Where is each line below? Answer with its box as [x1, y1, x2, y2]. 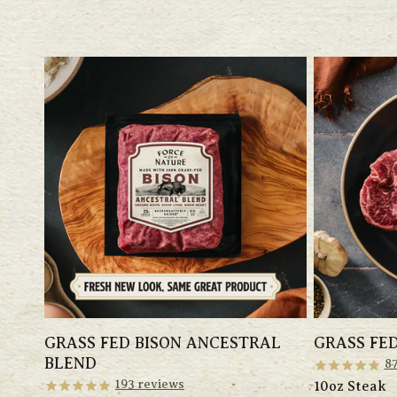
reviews [135, 378, 184, 392]
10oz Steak [313, 378, 386, 395]
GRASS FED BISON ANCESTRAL [44, 334, 281, 353]
